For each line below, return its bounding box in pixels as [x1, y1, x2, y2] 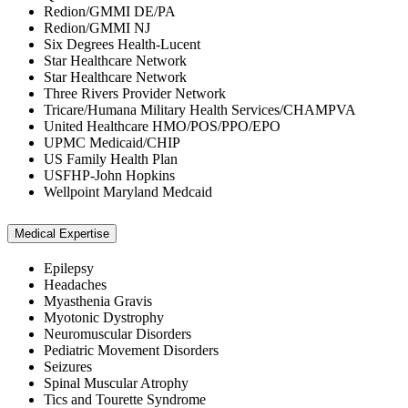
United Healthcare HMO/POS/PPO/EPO [44, 117, 280, 134]
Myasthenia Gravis [44, 293, 152, 310]
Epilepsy [44, 260, 94, 277]
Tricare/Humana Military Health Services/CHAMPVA [44, 101, 356, 117]
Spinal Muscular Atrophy [44, 375, 189, 392]
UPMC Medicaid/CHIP [44, 134, 180, 150]
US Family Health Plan [44, 150, 178, 167]
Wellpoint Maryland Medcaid [44, 183, 212, 199]
